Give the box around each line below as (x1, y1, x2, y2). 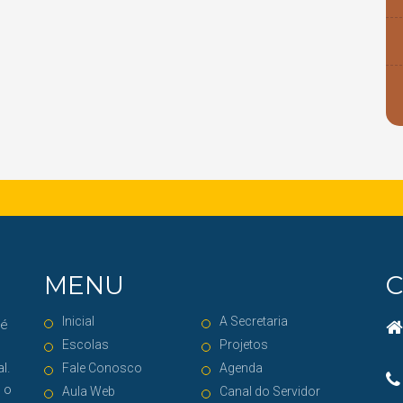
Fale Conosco (62, 361, 142, 375)
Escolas (62, 337, 109, 352)
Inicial (62, 314, 94, 328)
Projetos (219, 337, 268, 352)
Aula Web (62, 384, 115, 399)
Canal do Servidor (219, 384, 320, 399)
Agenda (219, 361, 263, 375)
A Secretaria (219, 314, 288, 328)
